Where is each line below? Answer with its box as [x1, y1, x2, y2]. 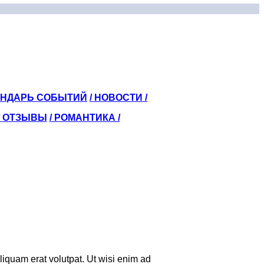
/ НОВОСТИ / [90, 93, 147, 103]
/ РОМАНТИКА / [49, 113, 120, 123]
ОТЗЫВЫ [2, 113, 47, 123]
